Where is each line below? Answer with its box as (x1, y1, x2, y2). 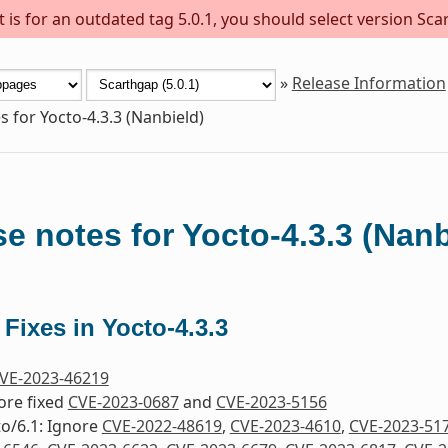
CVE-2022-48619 (101, 414, 222, 437)
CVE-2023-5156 (215, 390, 327, 413)
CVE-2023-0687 (67, 390, 179, 413)
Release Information (291, 72, 446, 95)
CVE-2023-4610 (229, 414, 341, 437)
